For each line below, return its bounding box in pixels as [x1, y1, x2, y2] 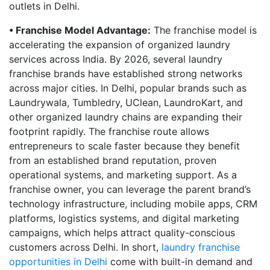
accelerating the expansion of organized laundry [9, 39, 230, 51]
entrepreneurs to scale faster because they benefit [9, 140, 240, 152]
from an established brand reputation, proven [9, 154, 216, 166]
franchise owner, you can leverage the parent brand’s [9, 183, 251, 195]
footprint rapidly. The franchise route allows [9, 125, 209, 137]
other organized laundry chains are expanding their [9, 111, 242, 123]
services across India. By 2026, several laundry [9, 53, 222, 65]
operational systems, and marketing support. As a [9, 169, 237, 181]
